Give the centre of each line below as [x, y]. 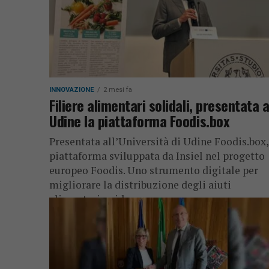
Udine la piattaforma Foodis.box [140, 121]
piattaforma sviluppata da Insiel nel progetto [157, 156]
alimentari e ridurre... [100, 199]
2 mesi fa [118, 90]
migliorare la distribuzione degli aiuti [140, 185]
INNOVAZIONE [72, 90]
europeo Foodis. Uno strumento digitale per [154, 170]
